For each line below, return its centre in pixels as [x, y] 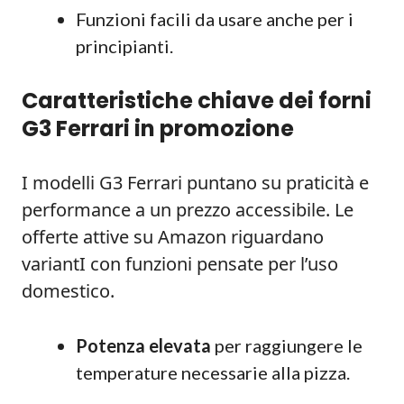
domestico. [68, 291]
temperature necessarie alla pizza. [213, 372]
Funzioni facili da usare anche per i [215, 19]
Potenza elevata [143, 345]
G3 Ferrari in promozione [158, 129]
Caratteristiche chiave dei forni [197, 101]
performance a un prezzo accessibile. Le [188, 210]
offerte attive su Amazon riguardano [173, 237]
